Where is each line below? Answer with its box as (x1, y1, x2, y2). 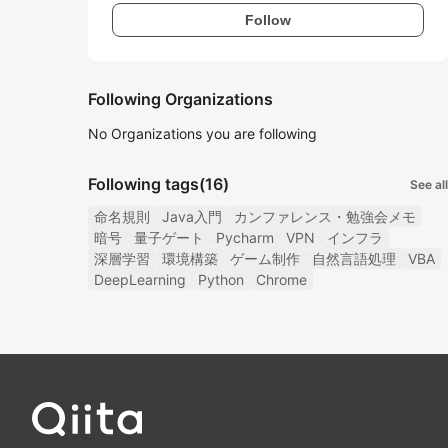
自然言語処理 (312, 250, 396, 267)
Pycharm (216, 229, 274, 246)
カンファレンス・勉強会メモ (234, 208, 416, 225)
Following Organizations (88, 89, 273, 109)
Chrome (256, 271, 307, 288)
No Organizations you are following (88, 125, 317, 142)
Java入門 (162, 208, 222, 225)
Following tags (88, 174, 199, 194)
